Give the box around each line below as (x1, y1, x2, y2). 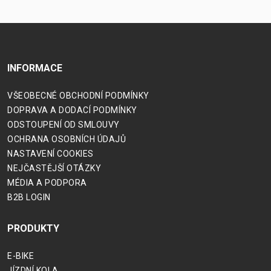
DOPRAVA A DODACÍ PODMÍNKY (7, 105, 137, 116)
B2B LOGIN (7, 192, 51, 203)
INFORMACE (7, 62, 62, 74)
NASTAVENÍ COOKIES (7, 149, 94, 159)
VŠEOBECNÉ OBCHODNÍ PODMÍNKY (7, 91, 149, 101)
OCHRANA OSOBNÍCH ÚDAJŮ (7, 134, 126, 145)
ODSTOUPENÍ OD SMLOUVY (7, 120, 120, 130)
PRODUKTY (7, 223, 59, 235)
